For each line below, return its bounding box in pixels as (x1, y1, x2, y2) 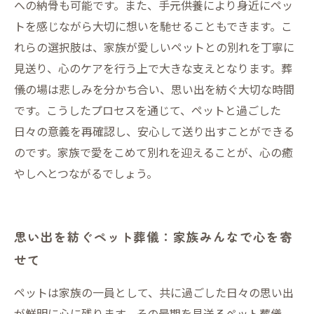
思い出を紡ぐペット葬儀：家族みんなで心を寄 (14, 228, 293, 245)
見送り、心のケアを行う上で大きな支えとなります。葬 (14, 60, 292, 76)
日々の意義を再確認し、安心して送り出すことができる (14, 123, 294, 139)
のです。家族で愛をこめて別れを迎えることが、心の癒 (14, 144, 293, 161)
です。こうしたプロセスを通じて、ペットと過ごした (14, 102, 281, 118)
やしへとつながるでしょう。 (14, 165, 158, 182)
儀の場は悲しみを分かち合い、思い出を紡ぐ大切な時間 (14, 81, 294, 97)
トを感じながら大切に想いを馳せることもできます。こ (14, 18, 292, 34)
